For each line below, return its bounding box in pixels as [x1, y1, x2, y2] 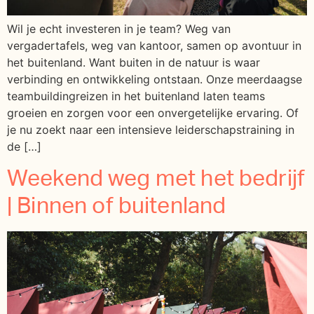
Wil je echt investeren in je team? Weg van [7, 22, 231, 36]
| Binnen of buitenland [7, 194, 226, 217]
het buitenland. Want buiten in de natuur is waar [7, 55, 260, 70]
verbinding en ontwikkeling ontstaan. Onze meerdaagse [7, 72, 302, 87]
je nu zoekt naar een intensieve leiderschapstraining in [7, 123, 294, 137]
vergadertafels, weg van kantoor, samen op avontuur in [7, 39, 301, 53]
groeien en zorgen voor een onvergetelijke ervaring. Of [7, 106, 299, 121]
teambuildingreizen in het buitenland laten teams [7, 89, 265, 104]
